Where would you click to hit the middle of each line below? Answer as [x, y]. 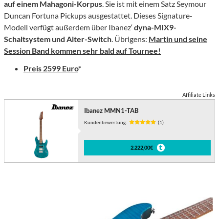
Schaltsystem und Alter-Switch [58, 39]
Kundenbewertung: [106, 122]
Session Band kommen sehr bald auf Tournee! [82, 50]
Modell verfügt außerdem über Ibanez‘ [69, 27]
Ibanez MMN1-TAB [111, 110]
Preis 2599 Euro [51, 68]
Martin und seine [178, 39]
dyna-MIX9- [155, 27]
